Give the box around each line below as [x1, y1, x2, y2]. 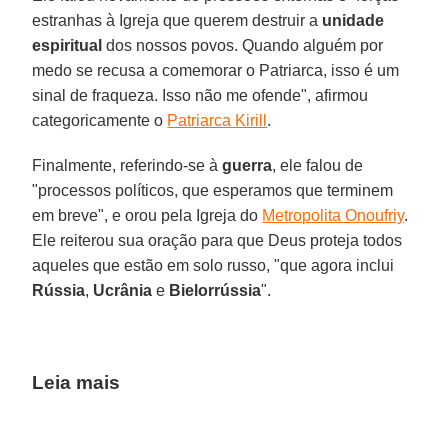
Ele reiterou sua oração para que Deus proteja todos [32, 231, 403, 249]
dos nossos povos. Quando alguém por [102, 36, 384, 54]
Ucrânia [93, 281, 153, 299]
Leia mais [32, 371, 121, 393]
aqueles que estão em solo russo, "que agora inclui [32, 256, 395, 274]
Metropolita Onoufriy [262, 206, 405, 224]
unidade [322, 11, 385, 29]
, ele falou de [272, 156, 364, 174]
